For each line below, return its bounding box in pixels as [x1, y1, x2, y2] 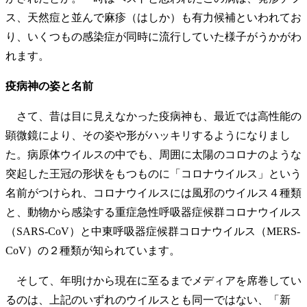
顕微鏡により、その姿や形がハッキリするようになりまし [5, 129, 291, 141]
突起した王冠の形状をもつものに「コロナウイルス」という [5, 167, 302, 180]
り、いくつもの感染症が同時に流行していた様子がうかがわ [5, 30, 302, 42]
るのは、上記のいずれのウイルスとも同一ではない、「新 [5, 293, 291, 306]
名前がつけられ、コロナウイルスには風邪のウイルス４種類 [5, 186, 302, 199]
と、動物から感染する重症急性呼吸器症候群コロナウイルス [5, 206, 302, 218]
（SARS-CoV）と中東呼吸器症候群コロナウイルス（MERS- [5, 225, 300, 237]
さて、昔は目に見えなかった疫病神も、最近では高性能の [5, 110, 302, 122]
